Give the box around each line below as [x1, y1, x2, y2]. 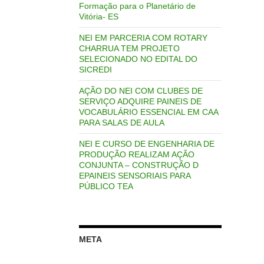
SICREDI [78, 64, 112, 74]
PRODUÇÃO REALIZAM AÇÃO [78, 149, 194, 159]
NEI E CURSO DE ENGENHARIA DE [78, 138, 214, 148]
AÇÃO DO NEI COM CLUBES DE [78, 85, 203, 95]
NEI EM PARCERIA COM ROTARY [78, 32, 207, 42]
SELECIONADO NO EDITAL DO [78, 54, 197, 64]
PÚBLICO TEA [78, 181, 133, 191]
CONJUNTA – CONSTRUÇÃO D [78, 160, 199, 170]
